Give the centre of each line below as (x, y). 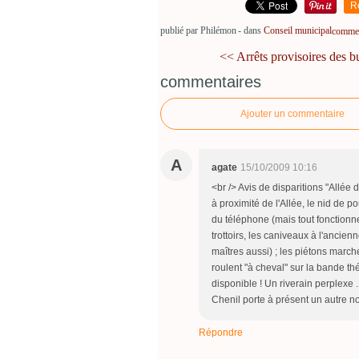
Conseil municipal (298, 31)
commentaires (211, 82)
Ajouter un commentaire (292, 114)
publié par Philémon (198, 31)
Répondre (221, 333)
